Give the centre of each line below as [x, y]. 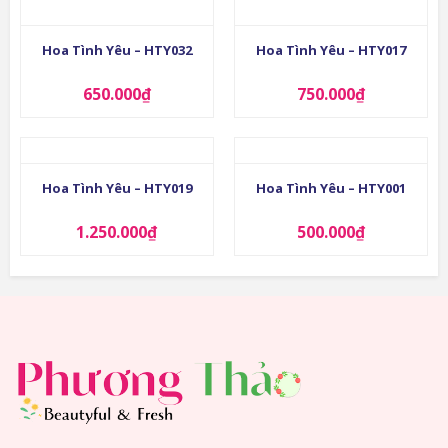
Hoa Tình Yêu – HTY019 [116, 188]
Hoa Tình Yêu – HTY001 [331, 188]
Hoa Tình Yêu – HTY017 [331, 49]
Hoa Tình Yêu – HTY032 [116, 49]
